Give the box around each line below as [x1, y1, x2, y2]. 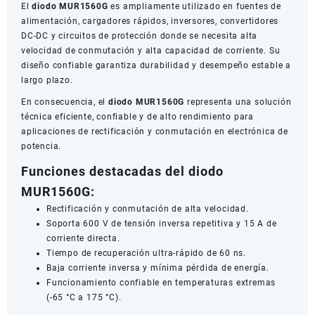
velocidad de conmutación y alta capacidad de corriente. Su [21, 45, 281, 56]
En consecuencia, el [21, 96, 108, 107]
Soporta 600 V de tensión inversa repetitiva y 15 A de [46, 218, 277, 229]
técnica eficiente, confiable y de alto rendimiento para [21, 111, 254, 122]
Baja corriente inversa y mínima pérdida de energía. [46, 262, 269, 273]
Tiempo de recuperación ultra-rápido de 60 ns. [46, 247, 246, 258]
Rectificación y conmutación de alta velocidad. [46, 203, 249, 214]
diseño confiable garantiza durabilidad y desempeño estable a [21, 60, 291, 70]
